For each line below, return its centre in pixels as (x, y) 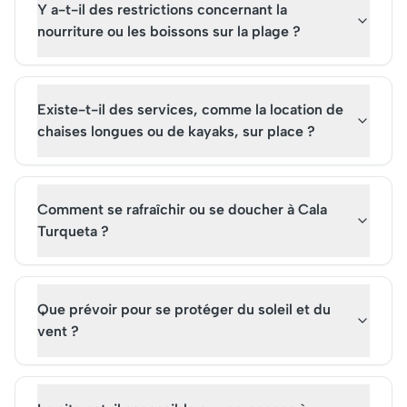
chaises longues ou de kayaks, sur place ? (176, 131)
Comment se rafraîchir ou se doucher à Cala (182, 209)
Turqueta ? (73, 231)
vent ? (58, 331)
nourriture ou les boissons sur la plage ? (169, 31)
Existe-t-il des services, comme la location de (190, 109)
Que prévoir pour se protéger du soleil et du (184, 309)
